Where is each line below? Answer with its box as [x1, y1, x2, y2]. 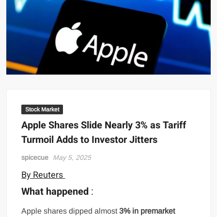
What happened [21, 184, 89, 199]
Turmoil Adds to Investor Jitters [21, 133, 158, 147]
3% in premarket [119, 206, 175, 215]
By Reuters [21, 169, 65, 182]
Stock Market [25, 106, 60, 113]
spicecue [21, 154, 49, 162]
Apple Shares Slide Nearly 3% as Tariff [21, 118, 186, 133]
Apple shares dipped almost [21, 206, 120, 215]
